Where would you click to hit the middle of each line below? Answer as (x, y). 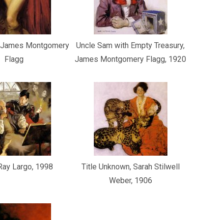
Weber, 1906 (130, 180)
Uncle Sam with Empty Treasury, (131, 45)
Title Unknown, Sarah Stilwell (130, 167)
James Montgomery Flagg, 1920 (131, 59)
